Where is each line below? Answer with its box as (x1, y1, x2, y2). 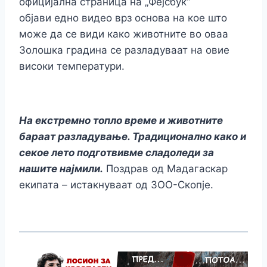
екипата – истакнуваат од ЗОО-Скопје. (19, 179, 213, 191)
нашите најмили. (19, 163, 103, 175)
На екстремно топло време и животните (19, 114, 223, 127)
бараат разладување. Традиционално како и (19, 131, 246, 143)
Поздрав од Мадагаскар (103, 163, 228, 175)
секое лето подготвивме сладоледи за (19, 147, 214, 159)
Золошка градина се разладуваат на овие (19, 44, 229, 57)
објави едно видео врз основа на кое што (19, 12, 227, 24)
